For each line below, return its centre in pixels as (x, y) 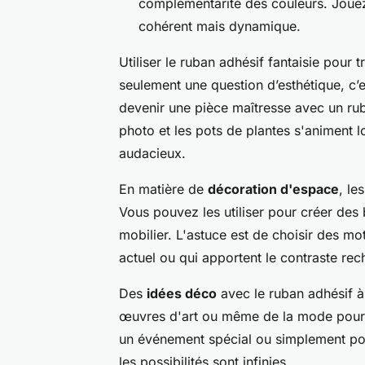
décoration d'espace (273, 189)
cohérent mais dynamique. (220, 26)
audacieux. (152, 154)
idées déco (182, 294)
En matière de (163, 189)
